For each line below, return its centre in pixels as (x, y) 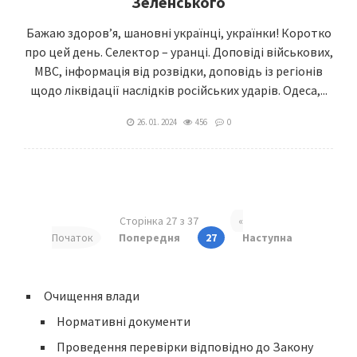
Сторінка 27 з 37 (159, 221)
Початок (73, 237)
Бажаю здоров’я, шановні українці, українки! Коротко (178, 33)
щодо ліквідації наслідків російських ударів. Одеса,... (178, 90)
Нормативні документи (124, 321)
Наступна (267, 237)
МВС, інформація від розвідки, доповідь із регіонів (178, 71)
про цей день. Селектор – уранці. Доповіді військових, (178, 52)
